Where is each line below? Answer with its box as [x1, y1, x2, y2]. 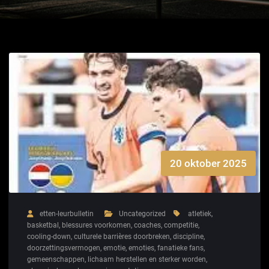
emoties [128, 243, 154, 252]
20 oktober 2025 [169, 157, 247, 169]
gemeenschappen [27, 255, 85, 264]
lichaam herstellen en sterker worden [88, 255, 206, 264]
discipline [173, 232, 204, 241]
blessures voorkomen [62, 220, 131, 229]
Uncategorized [119, 209, 166, 218]
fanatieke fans [157, 243, 204, 252]
